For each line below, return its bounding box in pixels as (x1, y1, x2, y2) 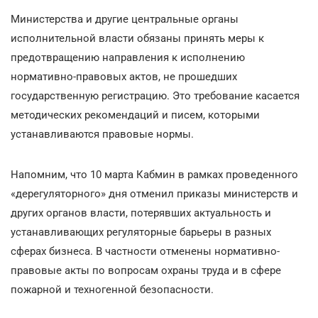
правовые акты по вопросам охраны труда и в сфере (11, 263, 281, 277)
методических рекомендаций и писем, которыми (11, 108, 260, 121)
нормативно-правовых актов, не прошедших (11, 70, 237, 83)
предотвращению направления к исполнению (11, 50, 245, 64)
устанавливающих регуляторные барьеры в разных (11, 225, 271, 238)
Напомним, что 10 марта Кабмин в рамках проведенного (11, 168, 298, 181)
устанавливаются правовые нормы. (11, 127, 194, 141)
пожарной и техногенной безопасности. (11, 283, 214, 296)
